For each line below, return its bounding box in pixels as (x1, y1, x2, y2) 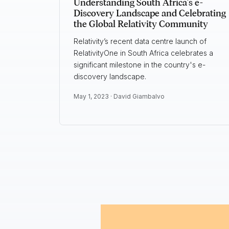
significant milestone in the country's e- (73, 60, 205, 70)
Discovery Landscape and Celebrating (73, 8, 226, 19)
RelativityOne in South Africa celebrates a (73, 49, 213, 58)
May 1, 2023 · (73, 93, 113, 101)
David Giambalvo (113, 93, 165, 101)
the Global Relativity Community (73, 18, 208, 30)
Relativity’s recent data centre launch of (73, 37, 207, 46)
